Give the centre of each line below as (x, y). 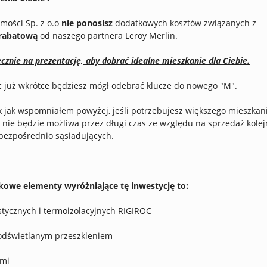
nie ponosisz (87, 23)
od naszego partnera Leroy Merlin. (108, 35)
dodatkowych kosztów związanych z (184, 23)
